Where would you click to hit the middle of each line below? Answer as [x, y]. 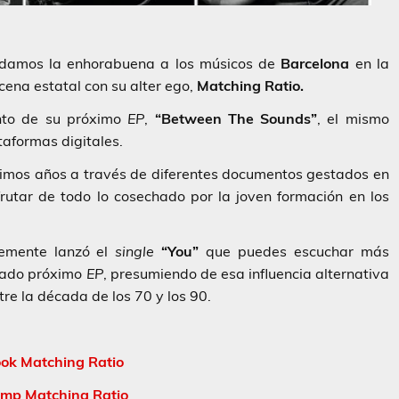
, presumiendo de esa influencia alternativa [246, 274]
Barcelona [315, 64]
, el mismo [353, 119]
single [135, 252]
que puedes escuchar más [294, 252]
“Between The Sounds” [236, 119]
